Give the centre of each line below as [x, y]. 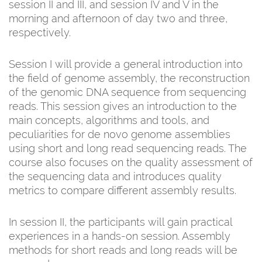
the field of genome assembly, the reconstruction [129, 78]
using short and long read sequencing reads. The [128, 148]
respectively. [40, 32]
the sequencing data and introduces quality [115, 176]
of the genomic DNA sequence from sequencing [127, 92]
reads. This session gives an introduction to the [123, 106]
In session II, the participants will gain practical [120, 222]
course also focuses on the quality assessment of [131, 162]
